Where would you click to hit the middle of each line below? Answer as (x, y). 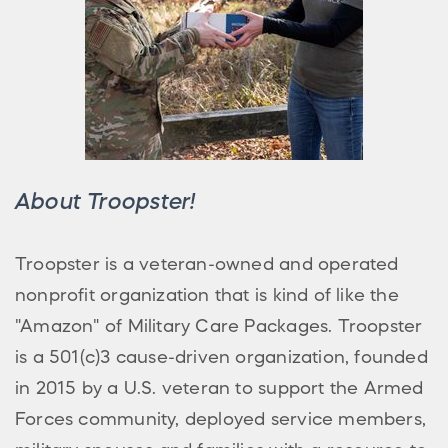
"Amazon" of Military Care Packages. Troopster (219, 325)
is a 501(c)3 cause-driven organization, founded (221, 356)
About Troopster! (105, 200)
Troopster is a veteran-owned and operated (207, 263)
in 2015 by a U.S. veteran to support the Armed (219, 387)
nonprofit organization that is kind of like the (207, 294)
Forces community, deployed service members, (221, 418)
